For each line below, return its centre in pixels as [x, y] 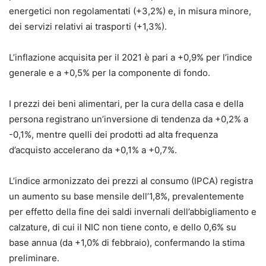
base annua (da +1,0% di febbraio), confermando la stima [127, 242]
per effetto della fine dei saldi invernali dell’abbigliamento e [133, 211]
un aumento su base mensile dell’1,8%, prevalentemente [126, 196]
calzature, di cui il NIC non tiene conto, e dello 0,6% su [123, 227]
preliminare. [34, 258]
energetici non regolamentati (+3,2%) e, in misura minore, [130, 11]
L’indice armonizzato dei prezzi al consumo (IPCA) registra [131, 180]
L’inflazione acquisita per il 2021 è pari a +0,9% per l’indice [131, 57]
